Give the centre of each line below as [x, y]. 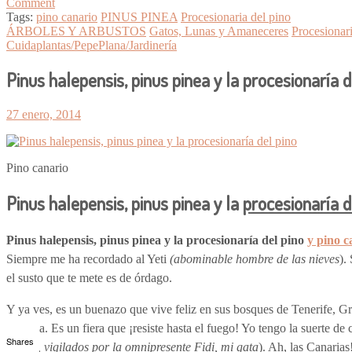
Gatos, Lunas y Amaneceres [219, 31]
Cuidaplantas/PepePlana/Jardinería [92, 45]
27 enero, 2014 [44, 115]
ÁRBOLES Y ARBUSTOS [76, 31]
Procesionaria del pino [236, 16]
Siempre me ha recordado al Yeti [88, 259]
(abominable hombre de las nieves [255, 259]
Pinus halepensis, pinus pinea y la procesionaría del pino [157, 240]
